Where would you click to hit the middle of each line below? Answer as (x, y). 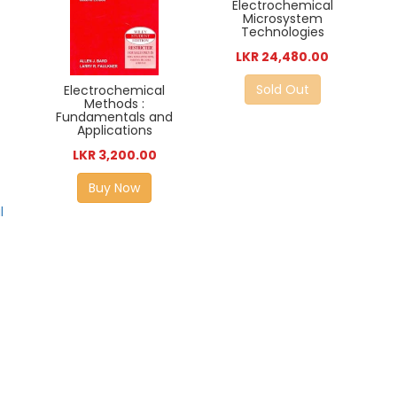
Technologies (282, 31)
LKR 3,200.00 (114, 155)
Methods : (115, 103)
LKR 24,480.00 (283, 56)
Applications (114, 130)
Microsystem (282, 18)
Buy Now (115, 187)
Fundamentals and (115, 117)
